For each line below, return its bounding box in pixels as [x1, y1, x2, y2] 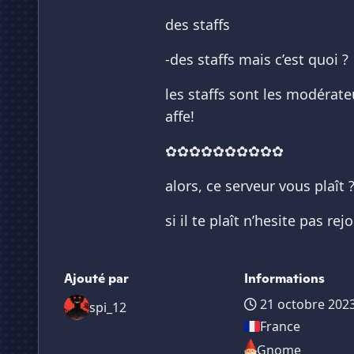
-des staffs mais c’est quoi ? [165, 50, 348, 69]
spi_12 [89, 299, 126, 316]
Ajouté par [64, 270, 129, 287]
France [260, 318, 301, 335]
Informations [244, 270, 326, 287]
